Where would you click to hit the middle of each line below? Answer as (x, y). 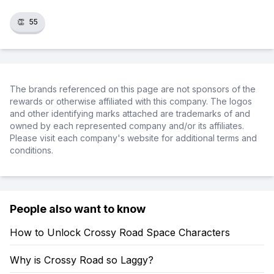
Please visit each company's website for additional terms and (133, 138)
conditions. (31, 150)
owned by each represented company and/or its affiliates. (127, 126)
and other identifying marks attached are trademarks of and (130, 113)
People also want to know (78, 209)
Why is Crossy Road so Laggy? (82, 260)
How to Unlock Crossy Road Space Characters (120, 232)
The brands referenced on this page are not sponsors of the (133, 89)
